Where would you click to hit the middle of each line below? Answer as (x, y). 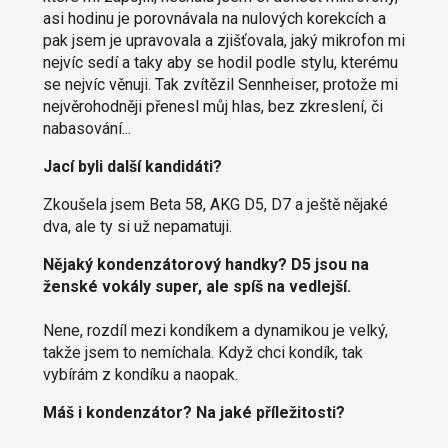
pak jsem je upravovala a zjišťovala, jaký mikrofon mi (223, 41)
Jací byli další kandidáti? (132, 167)
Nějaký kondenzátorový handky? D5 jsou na (205, 265)
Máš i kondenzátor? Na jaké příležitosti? (193, 413)
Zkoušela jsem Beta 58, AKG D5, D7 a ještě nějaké (215, 205)
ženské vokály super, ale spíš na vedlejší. (196, 287)
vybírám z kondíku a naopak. (140, 375)
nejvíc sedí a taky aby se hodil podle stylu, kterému (220, 63)
